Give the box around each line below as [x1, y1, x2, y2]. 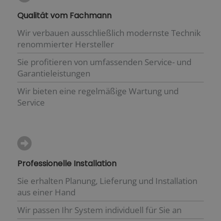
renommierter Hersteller [17, 38, 114, 50]
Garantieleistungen [17, 67, 90, 79]
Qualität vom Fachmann [17, 9, 111, 21]
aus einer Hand [17, 186, 75, 198]
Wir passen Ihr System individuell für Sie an [17, 204, 182, 216]
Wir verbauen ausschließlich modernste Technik [17, 27, 201, 38]
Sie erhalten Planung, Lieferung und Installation [17, 175, 197, 186]
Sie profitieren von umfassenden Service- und [17, 56, 191, 68]
